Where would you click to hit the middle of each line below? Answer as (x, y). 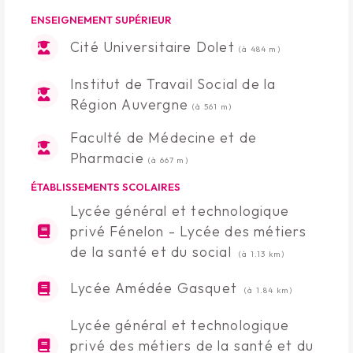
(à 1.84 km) (269, 290)
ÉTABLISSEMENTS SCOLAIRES (105, 186)
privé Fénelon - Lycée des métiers (188, 231)
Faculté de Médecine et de (163, 137)
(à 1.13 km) (262, 254)
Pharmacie (109, 158)
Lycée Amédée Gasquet (156, 288)
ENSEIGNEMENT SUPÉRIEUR (101, 19)
